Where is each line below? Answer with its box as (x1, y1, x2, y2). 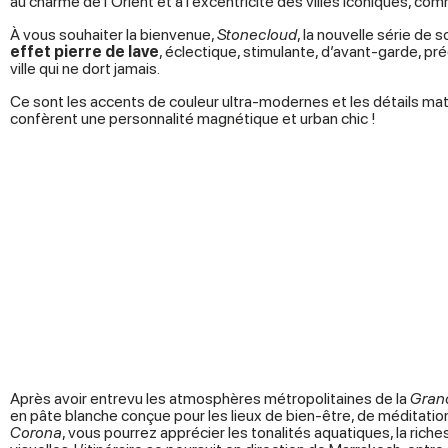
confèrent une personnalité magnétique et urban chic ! (10, 109, 376, 128)
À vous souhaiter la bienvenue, (10, 25, 217, 44)
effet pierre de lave (10, 42, 159, 61)
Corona (10, 423, 62, 443)
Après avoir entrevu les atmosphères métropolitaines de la (10, 389, 410, 409)
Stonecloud (217, 25, 297, 44)
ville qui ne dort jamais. (10, 59, 160, 78)
